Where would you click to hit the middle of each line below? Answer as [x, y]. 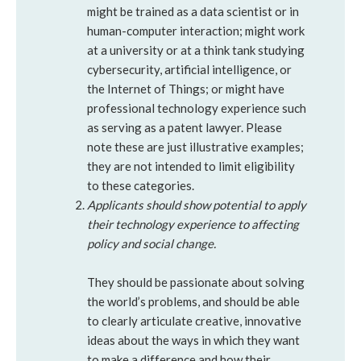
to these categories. [141, 185]
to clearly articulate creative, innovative [194, 321]
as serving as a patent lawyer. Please [185, 127]
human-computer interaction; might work [196, 31]
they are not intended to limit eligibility [191, 166]
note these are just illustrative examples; [195, 147]
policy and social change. [151, 243]
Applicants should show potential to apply [197, 205]
